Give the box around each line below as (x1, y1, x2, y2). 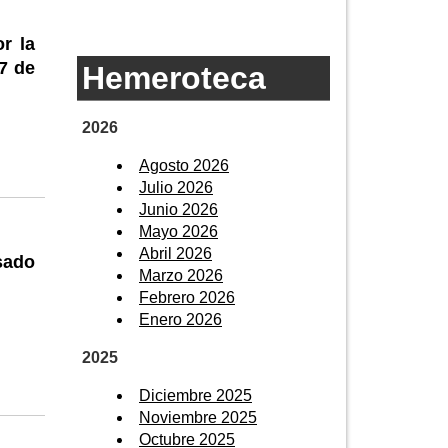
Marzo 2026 (139, 266, 223, 284)
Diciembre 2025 (139, 386, 252, 404)
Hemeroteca (82, 59, 266, 96)
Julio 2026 (139, 178, 213, 196)
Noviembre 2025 (139, 408, 257, 426)
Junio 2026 (139, 200, 218, 218)
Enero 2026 (139, 310, 222, 328)
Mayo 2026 (139, 222, 218, 240)
